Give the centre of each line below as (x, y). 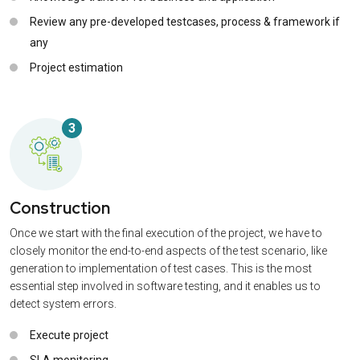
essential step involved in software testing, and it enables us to (165, 286)
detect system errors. (63, 303)
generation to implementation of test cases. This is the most (161, 268)
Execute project (69, 335)
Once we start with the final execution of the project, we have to (166, 233)
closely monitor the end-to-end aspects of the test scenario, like (168, 250)
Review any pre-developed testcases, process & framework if (185, 21)
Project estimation (76, 67)
